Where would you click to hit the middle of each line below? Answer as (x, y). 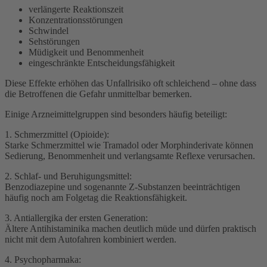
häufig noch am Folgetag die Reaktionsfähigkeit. (96, 197)
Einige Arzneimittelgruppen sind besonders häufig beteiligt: (116, 114)
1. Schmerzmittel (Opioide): (57, 134)
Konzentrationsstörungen (76, 20)
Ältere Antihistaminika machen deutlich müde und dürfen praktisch (131, 228)
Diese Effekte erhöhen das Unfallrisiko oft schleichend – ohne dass (131, 83)
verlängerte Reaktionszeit (76, 9)
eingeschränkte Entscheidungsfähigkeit (102, 63)
